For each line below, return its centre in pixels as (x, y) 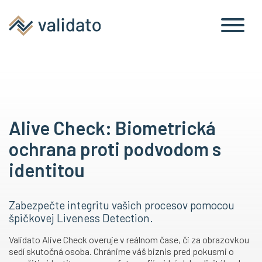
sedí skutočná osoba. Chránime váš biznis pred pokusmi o (121, 251)
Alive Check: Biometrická (112, 127)
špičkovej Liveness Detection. (81, 218)
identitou (47, 170)
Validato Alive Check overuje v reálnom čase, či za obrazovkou (129, 239)
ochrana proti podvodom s (115, 149)
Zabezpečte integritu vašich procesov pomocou (122, 205)
